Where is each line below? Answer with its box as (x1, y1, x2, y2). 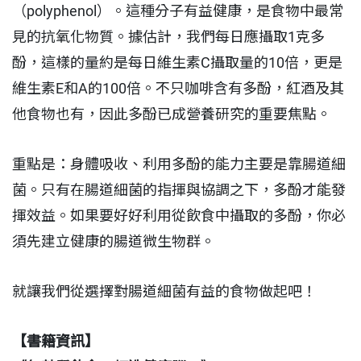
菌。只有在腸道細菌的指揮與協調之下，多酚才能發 (12, 181, 346, 199)
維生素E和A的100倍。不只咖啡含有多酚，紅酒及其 (12, 80, 344, 98)
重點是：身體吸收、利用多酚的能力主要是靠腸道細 (12, 156, 346, 173)
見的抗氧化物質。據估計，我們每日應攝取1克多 (12, 28, 325, 46)
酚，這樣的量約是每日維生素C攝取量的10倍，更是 (12, 54, 342, 72)
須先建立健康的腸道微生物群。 (12, 233, 215, 251)
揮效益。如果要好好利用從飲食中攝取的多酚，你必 (12, 207, 346, 225)
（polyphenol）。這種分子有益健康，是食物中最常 (12, 2, 343, 20)
